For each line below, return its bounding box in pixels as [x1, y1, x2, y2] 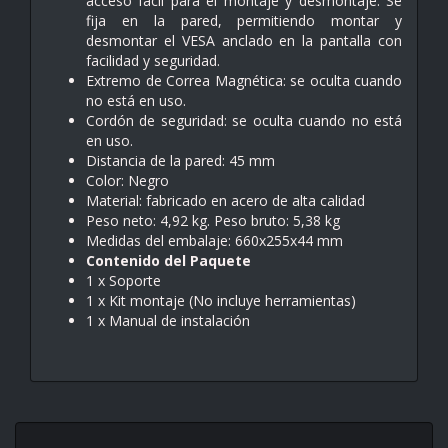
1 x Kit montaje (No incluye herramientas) [86, 290, 356, 310]
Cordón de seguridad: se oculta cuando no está [86, 110, 402, 130]
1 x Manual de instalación [86, 310, 250, 330]
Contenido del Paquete [86, 250, 251, 270]
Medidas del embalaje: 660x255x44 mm [86, 230, 343, 250]
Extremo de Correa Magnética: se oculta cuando [86, 70, 402, 90]
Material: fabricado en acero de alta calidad [86, 190, 365, 210]
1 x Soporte [86, 270, 161, 290]
